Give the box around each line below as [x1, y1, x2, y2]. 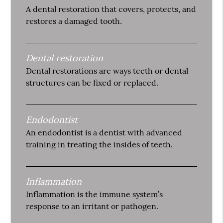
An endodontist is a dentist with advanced [26, 127, 183, 138]
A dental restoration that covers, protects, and [26, 4, 197, 14]
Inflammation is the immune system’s [26, 189, 163, 200]
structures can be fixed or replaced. [26, 78, 159, 88]
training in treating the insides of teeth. [26, 139, 173, 150]
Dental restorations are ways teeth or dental [26, 66, 189, 76]
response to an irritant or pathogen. [26, 201, 159, 212]
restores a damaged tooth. [26, 16, 122, 26]
